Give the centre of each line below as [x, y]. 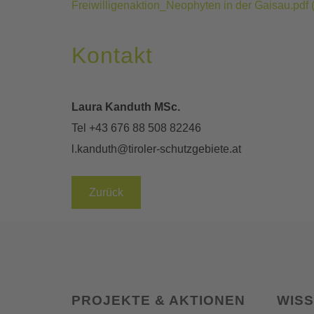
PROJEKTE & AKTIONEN [158, 301]
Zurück [106, 192]
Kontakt [112, 55]
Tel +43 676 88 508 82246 [136, 128]
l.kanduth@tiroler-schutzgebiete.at [156, 149]
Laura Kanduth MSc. [126, 107]
